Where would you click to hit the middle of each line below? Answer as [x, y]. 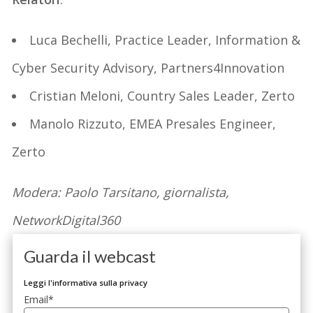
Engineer [246, 123]
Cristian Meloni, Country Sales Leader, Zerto [162, 95]
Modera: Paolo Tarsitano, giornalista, [121, 192]
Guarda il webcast [90, 256]
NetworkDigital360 [66, 220]
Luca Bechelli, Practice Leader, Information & [165, 39]
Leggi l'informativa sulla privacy [86, 282]
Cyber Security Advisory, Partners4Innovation [148, 67]
